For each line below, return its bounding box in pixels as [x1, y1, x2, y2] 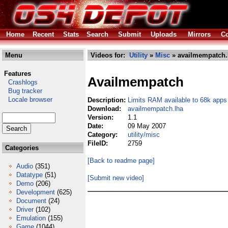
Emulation [16, 214, 46, 222]
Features [4, 70, 31, 77]
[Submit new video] [88, 174, 144, 182]
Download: [88, 105, 123, 112]
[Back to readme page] [88, 157, 155, 164]
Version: [88, 113, 116, 121]
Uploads [151, 31, 177, 38]
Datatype [16, 171, 43, 179]
